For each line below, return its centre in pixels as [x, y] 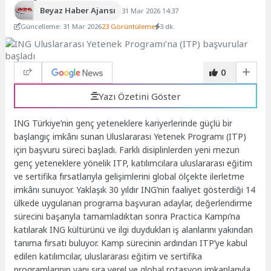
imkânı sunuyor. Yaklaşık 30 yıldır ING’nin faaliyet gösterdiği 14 [135, 190]
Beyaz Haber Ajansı [77, 11]
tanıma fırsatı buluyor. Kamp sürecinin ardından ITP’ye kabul [131, 243]
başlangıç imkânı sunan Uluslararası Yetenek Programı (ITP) [130, 137]
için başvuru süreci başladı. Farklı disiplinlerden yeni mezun [127, 150]
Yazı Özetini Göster [139, 96]
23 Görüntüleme [129, 26]
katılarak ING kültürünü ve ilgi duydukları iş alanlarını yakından [134, 230]
